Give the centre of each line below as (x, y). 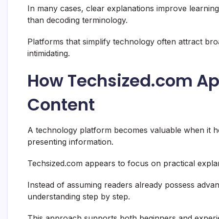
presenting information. (70, 142)
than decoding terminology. (77, 20)
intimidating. (49, 54)
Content (61, 105)
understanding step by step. (79, 197)
